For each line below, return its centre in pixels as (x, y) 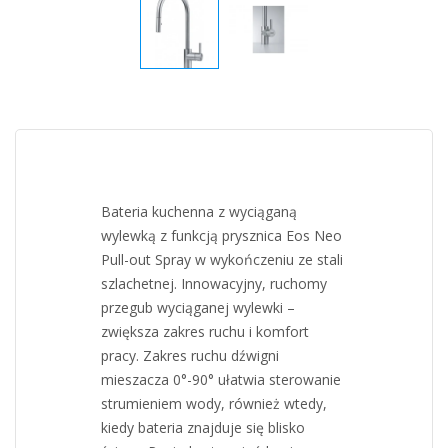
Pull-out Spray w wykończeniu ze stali (222, 259)
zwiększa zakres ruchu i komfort (205, 331)
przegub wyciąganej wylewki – (198, 307)
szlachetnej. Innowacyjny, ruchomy (214, 283)
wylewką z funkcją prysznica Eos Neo (221, 235)
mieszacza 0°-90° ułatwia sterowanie (221, 379)
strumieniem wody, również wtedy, (214, 403)
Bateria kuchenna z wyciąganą (199, 211)
